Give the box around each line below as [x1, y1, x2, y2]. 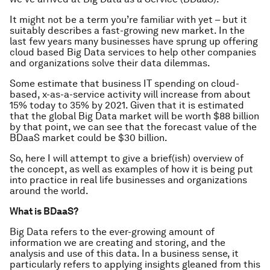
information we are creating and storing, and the [10, 237, 225, 248]
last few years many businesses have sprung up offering [10, 36, 258, 47]
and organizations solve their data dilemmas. [10, 57, 210, 69]
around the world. [10, 185, 89, 196]
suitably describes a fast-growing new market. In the [10, 25, 245, 36]
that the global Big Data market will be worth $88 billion [10, 110, 259, 122]
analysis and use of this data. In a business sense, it [10, 248, 239, 259]
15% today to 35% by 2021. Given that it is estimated [10, 99, 244, 111]
